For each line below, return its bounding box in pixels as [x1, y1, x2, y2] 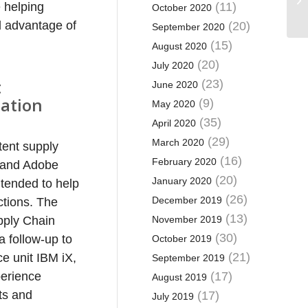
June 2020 [151, 79, 198, 90]
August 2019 [151, 272, 207, 283]
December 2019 [151, 195, 222, 206]
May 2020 [151, 98, 195, 109]
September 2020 [151, 21, 225, 32]
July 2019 [151, 291, 194, 302]
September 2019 [151, 252, 225, 263]
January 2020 [151, 175, 212, 186]
